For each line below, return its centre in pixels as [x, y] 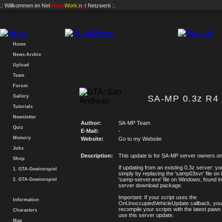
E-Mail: [90, 131]
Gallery [19, 96]
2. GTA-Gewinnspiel [33, 179]
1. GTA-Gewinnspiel [33, 169]
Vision [57, 5]
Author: [91, 123]
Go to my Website [140, 139]
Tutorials [21, 107]
